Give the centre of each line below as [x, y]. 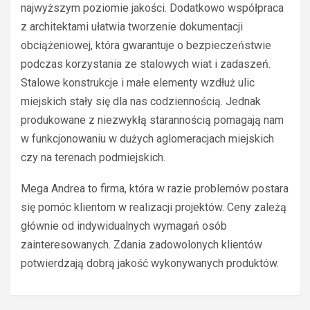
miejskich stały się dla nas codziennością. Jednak [141, 102]
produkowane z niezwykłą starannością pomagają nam [152, 120]
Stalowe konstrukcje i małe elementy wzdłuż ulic [138, 83]
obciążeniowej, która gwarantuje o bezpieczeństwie [146, 46]
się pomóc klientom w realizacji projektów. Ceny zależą [154, 208]
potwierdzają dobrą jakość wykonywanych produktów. [150, 264]
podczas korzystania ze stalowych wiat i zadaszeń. [146, 64]
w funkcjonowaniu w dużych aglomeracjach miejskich [147, 139]
